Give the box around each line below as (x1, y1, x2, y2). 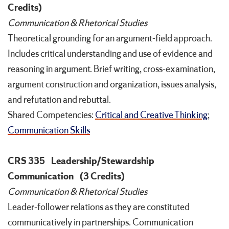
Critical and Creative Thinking (95, 109, 208, 122)
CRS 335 (8, 155, 45, 168)
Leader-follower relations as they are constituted (8, 201, 190, 214)
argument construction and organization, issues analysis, (8, 78, 216, 91)
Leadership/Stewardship (51, 155, 154, 168)
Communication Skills (8, 124, 90, 137)
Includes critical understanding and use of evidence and (8, 48, 213, 60)
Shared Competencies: (8, 109, 95, 122)
